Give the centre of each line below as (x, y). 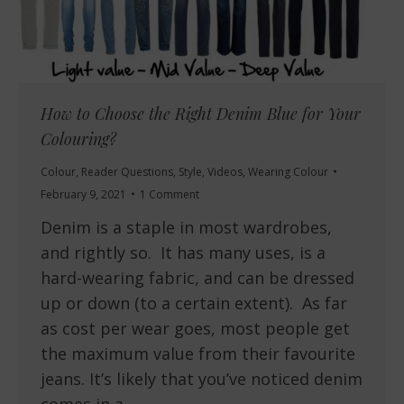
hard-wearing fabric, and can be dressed (197, 277)
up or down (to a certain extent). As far (194, 303)
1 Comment (170, 194)
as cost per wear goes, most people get (195, 328)
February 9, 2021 (83, 194)
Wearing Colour (288, 171)
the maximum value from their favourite (198, 353)
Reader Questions (127, 171)
